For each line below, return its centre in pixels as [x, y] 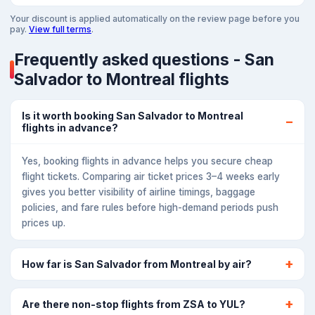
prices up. [44, 223]
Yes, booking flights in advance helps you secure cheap [147, 161]
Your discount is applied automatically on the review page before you [155, 19]
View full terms [60, 29]
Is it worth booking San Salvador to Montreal [133, 116]
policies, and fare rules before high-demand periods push [150, 207]
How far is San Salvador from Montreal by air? [137, 264]
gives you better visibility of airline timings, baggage [139, 192]
